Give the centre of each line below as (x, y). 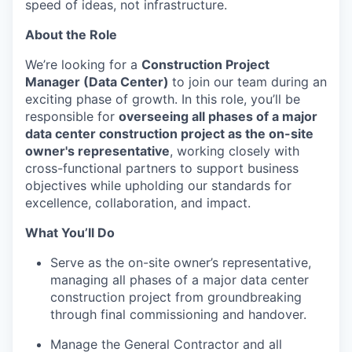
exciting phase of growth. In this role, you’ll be (163, 99)
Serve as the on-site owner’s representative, (181, 262)
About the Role (71, 35)
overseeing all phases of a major (218, 116)
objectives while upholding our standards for (158, 185)
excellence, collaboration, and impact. (138, 203)
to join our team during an (249, 82)
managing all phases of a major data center (180, 280)
